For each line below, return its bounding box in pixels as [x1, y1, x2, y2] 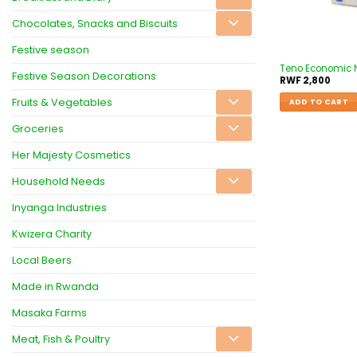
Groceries [12, 121, 64, 135]
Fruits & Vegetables [12, 95, 112, 109]
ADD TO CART [288, 96, 348, 108]
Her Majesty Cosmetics [12, 147, 131, 162]
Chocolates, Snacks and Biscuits [12, 16, 178, 30]
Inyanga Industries [12, 200, 107, 214]
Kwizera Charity [12, 226, 92, 241]
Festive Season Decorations [12, 69, 156, 83]
